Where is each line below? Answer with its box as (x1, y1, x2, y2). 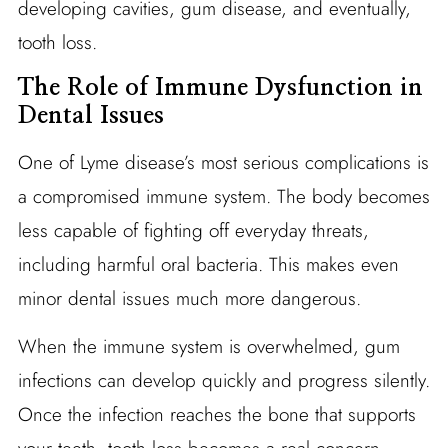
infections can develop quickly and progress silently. (17, 366, 430, 394)
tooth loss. (17, 28, 97, 56)
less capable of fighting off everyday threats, (17, 216, 369, 244)
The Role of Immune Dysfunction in (17, 75, 423, 100)
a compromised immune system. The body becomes (17, 182, 430, 210)
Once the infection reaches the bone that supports (17, 400, 416, 428)
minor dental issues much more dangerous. (17, 284, 361, 312)
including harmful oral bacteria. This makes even (17, 250, 399, 278)
